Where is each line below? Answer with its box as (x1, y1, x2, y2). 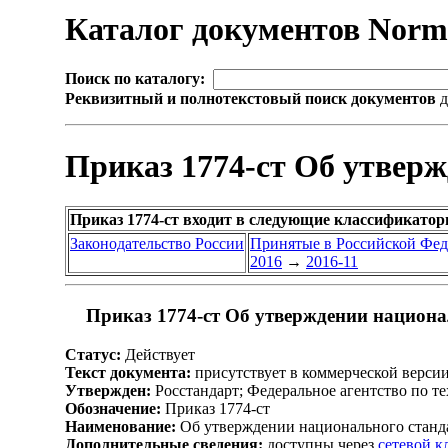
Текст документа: (65, 363, 191, 381)
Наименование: (65, 417, 176, 435)
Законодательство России (70, 235, 244, 253)
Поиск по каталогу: (65, 70, 205, 88)
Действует (121, 345, 195, 363)
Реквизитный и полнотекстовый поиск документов (65, 90, 436, 108)
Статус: (65, 345, 121, 363)
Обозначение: (65, 399, 161, 417)
